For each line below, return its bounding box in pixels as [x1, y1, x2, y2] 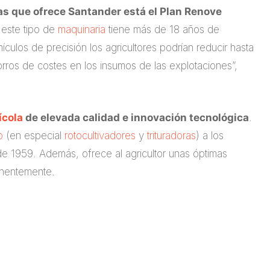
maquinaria [58, 24, 105, 36]
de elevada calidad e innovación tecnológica [23, 111, 249, 124]
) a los [196, 129, 224, 142]
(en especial [3, 129, 64, 142]
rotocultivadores [64, 129, 136, 142]
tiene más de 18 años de [105, 24, 219, 36]
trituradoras [147, 129, 196, 142]
